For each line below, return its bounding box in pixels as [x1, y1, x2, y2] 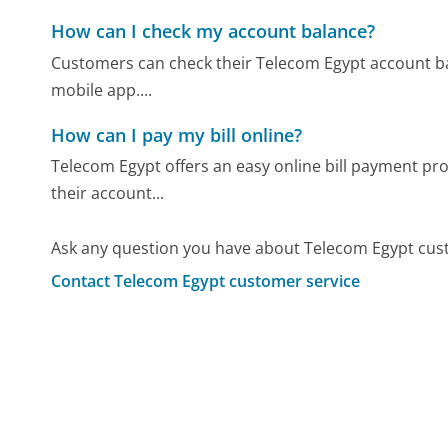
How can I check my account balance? [51, 19, 376, 44]
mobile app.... [51, 78, 153, 101]
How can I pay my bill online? [51, 122, 303, 147]
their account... [51, 182, 165, 205]
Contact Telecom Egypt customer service [51, 269, 361, 292]
